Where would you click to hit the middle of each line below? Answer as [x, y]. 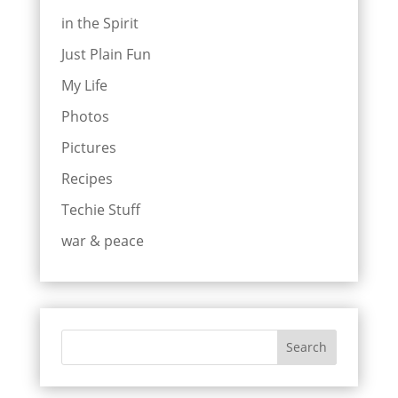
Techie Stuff [100, 209]
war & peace [102, 240]
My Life [84, 85]
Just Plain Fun [106, 54]
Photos [85, 116]
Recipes [87, 178]
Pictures [88, 147]
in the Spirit [99, 23]
